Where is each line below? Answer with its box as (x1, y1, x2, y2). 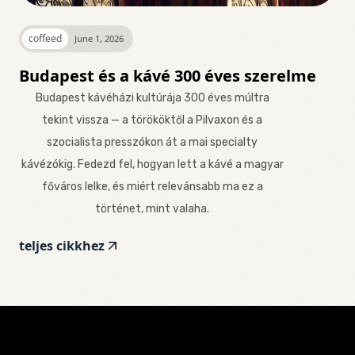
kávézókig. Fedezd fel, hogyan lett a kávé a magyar (21, 158, 284, 172)
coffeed (29, 32, 62, 46)
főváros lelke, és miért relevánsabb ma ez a (41, 180, 263, 194)
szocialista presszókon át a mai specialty (47, 136, 258, 150)
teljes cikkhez (19, 237, 105, 255)
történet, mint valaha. (95, 202, 209, 216)
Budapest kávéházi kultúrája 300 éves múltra (35, 91, 269, 105)
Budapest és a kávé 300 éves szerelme (19, 65, 316, 87)
